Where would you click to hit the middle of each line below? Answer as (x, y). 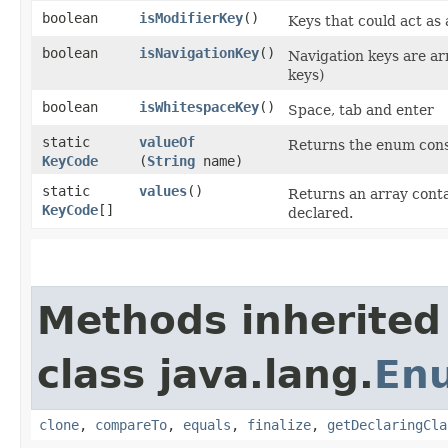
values (163, 190)
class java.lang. (205, 374)
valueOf (167, 141)
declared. (320, 212)
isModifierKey (191, 17)
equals (207, 424)
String (171, 160)
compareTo (131, 424)
